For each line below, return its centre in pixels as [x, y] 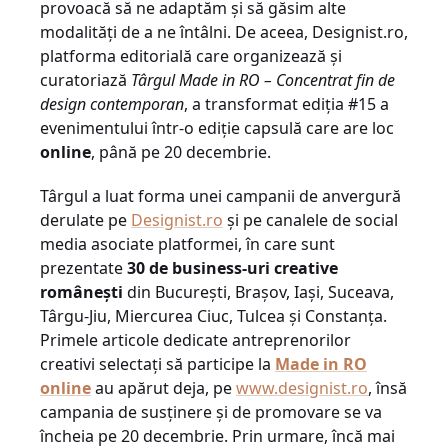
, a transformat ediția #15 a [286, 104]
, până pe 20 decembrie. [181, 152]
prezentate [83, 268]
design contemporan [112, 104]
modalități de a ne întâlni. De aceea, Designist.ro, [224, 32]
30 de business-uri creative [232, 268]
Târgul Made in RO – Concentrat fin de [263, 80]
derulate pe [85, 220]
